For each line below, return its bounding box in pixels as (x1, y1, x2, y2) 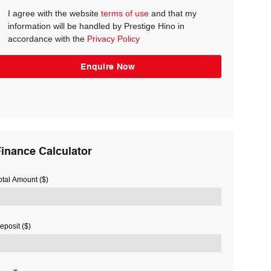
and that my (148, 8, 197, 18)
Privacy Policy (87, 33, 140, 44)
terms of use (100, 8, 149, 18)
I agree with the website (7, 8, 101, 18)
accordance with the (7, 33, 87, 44)
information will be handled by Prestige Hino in (7, 21, 184, 31)
